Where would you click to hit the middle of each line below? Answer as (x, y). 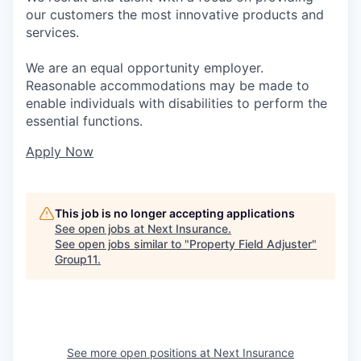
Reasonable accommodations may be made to (168, 85)
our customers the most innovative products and (175, 14)
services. (52, 32)
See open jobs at (101, 228)
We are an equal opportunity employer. (145, 67)
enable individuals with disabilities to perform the (176, 103)
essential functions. (84, 120)
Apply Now (60, 151)
